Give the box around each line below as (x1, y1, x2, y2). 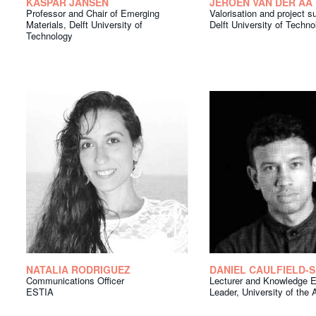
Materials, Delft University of (26, 18, 142, 32)
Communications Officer (26, 274, 124, 288)
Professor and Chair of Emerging (26, 6, 159, 20)
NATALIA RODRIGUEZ (26, 262, 130, 277)
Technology (26, 29, 73, 43)
